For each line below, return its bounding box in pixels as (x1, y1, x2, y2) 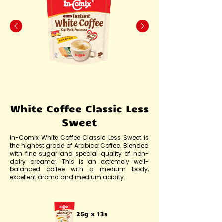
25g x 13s (76, 210, 108, 218)
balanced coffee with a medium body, (10, 165, 149, 173)
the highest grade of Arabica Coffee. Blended (10, 141, 149, 150)
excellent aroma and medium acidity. (10, 173, 125, 181)
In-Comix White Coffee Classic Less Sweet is (10, 133, 149, 142)
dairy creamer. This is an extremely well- (10, 157, 149, 166)
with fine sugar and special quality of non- (10, 149, 149, 158)
